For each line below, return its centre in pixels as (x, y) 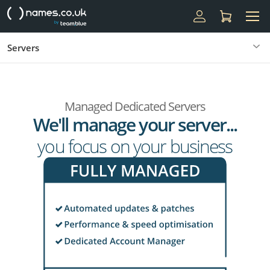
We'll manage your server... (135, 124)
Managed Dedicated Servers (135, 106)
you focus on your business (135, 146)
